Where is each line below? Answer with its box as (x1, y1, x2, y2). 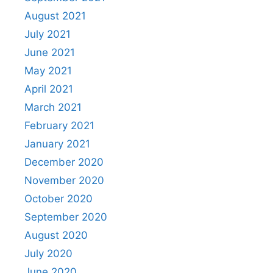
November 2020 (24, 174, 104, 187)
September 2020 (24, 211, 107, 224)
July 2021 (24, 28, 71, 41)
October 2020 (24, 193, 93, 205)
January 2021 (24, 138, 90, 151)
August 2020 (24, 229, 88, 242)
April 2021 (24, 83, 73, 96)
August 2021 (24, 10, 86, 23)
